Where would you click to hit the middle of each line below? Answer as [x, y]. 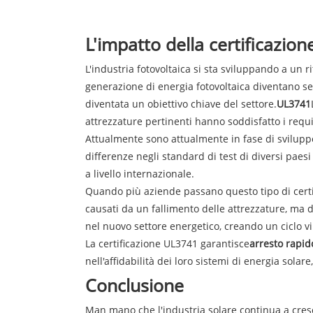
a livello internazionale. [140, 173]
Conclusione [134, 285]
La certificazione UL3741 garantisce [167, 243]
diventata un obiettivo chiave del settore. [181, 103]
